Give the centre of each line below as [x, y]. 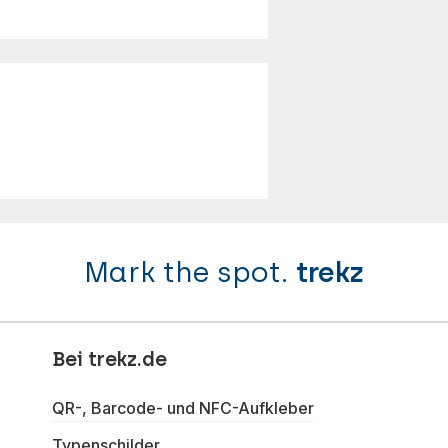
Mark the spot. [190, 271]
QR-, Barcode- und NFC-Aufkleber [183, 408]
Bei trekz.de [109, 359]
